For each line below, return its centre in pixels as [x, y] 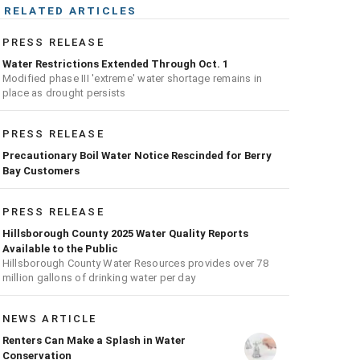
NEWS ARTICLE [49, 319]
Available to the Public [60, 249]
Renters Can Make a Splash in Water [94, 341]
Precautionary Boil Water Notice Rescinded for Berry [137, 156]
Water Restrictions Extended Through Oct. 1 [115, 64]
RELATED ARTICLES [70, 11]
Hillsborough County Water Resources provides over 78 [135, 264]
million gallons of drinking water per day [99, 278]
